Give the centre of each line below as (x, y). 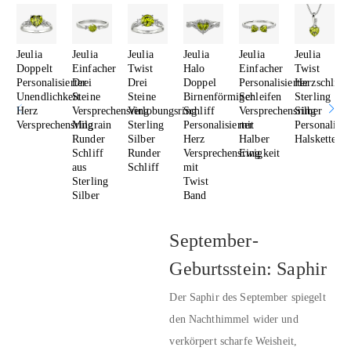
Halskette (316, 139)
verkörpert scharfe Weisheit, (233, 342)
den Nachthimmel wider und (234, 320)
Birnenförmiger (219, 97)
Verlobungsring (162, 111)
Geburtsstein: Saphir (248, 268)
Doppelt (34, 69)
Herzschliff (320, 83)
